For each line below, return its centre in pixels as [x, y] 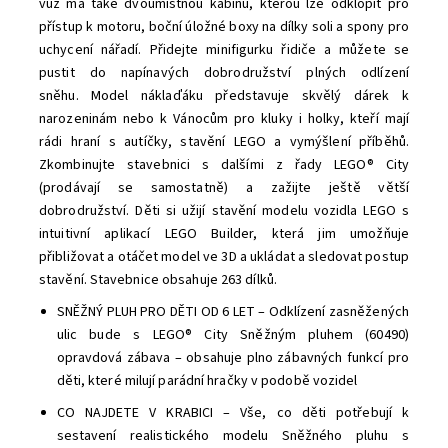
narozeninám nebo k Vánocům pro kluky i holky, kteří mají [224, 119]
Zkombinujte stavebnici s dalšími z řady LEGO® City [224, 165]
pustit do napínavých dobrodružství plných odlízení [224, 73]
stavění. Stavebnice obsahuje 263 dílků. [158, 280]
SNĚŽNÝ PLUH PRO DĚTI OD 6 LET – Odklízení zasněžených [232, 312]
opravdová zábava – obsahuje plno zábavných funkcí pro [232, 358]
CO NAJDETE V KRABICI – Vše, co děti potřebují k [232, 413]
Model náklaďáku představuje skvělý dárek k [250, 96]
